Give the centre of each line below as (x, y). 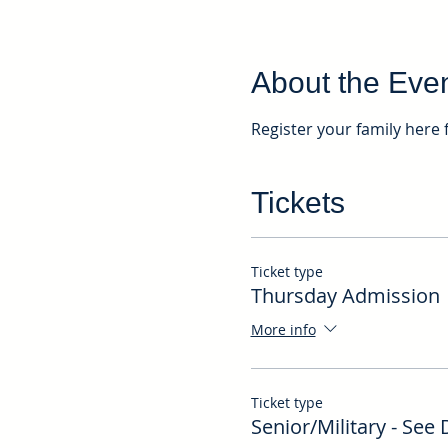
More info (283, 329)
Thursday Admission (345, 295)
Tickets (297, 202)
